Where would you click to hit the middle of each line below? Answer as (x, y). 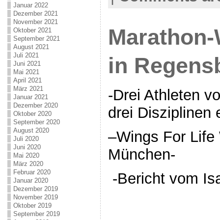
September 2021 (36, 39)
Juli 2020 (26, 139)
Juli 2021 (26, 55)
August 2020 (31, 130)
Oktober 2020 (32, 114)
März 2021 (28, 89)
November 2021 (35, 22)
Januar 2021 (30, 97)
